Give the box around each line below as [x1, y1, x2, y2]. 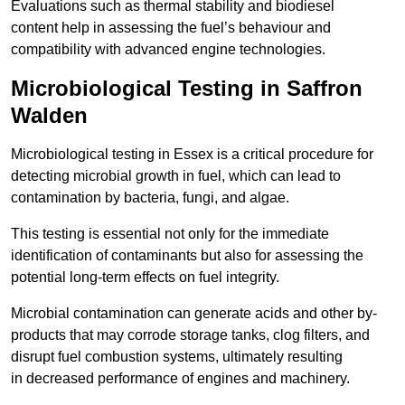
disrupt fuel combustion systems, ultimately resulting [11, 349, 343, 365]
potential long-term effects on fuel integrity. [11, 269, 279, 286]
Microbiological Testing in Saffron [11, 76, 363, 101]
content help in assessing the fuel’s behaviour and [11, 20, 331, 36]
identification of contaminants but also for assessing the [11, 248, 363, 264]
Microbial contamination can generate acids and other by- [11, 306, 377, 322]
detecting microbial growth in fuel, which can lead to [11, 168, 341, 184]
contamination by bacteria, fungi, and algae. [11, 190, 289, 206]
